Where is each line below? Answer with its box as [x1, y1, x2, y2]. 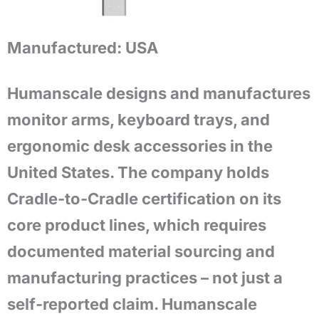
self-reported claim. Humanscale [7, 295, 257, 313]
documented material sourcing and [7, 242, 275, 261]
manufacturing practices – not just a [7, 268, 283, 287]
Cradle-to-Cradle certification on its [7, 189, 281, 208]
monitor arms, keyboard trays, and [7, 110, 270, 129]
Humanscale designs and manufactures [7, 84, 310, 103]
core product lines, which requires [7, 216, 266, 234]
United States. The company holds [7, 163, 269, 182]
